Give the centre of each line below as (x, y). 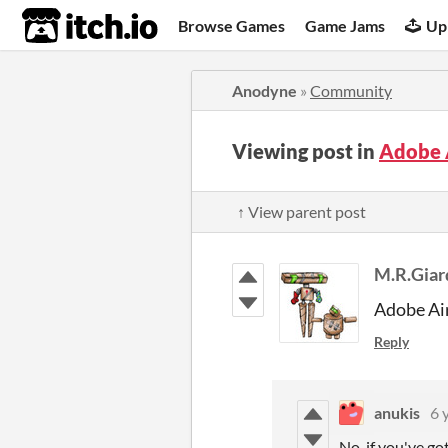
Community (351, 90)
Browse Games (232, 25)
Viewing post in (305, 151)
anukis (397, 412)
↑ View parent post (301, 211)
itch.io (65, 26)
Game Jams (345, 25)
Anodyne (264, 90)
